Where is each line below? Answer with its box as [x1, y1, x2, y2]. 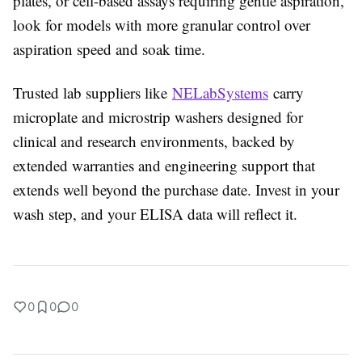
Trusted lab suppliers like [13, 82, 172, 103]
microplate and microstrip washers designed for [13, 107, 303, 127]
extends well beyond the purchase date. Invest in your [13, 179, 339, 200]
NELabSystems [172, 82, 268, 103]
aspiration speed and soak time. [13, 39, 205, 59]
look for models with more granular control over [13, 15, 310, 35]
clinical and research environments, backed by [13, 131, 295, 151]
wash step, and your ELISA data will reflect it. [13, 204, 297, 224]
